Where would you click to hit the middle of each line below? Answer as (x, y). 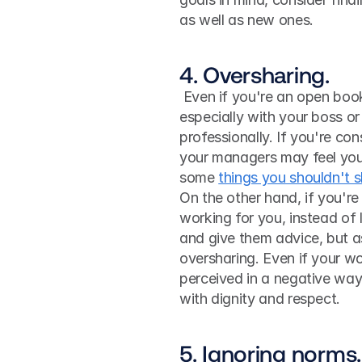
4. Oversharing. (255, 74)
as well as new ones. (246, 20)
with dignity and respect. (260, 299)
